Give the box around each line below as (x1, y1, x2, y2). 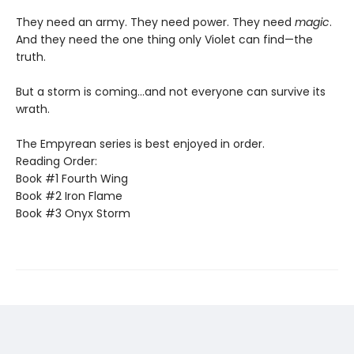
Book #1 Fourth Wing (16, 170, 128, 186)
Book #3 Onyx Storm (16, 205, 130, 221)
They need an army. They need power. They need (16, 13, 295, 30)
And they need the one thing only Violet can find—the (16, 31, 313, 47)
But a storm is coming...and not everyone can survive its (16, 83, 326, 100)
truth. (16, 48, 46, 65)
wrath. (16, 100, 50, 117)
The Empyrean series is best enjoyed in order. (16, 135, 265, 152)
